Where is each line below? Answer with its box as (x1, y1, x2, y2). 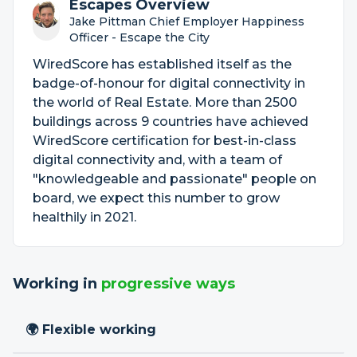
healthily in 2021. (33, 210, 136, 225)
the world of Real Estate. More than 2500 (33, 95, 297, 110)
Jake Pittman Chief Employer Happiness (69, 14, 304, 29)
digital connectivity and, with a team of (33, 152, 282, 167)
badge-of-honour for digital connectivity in (33, 76, 305, 91)
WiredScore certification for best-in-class (33, 133, 296, 148)
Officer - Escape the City (69, 30, 210, 45)
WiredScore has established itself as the (33, 57, 292, 72)
